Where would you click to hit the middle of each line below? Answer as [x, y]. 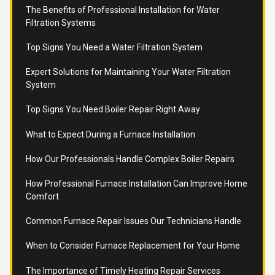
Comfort [42, 196]
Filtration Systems [60, 22]
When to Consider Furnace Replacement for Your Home [133, 246]
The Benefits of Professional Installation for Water [122, 10]
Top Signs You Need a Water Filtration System [114, 48]
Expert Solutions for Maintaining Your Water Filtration [128, 72]
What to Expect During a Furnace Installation [110, 134]
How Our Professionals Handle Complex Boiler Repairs [130, 159]
